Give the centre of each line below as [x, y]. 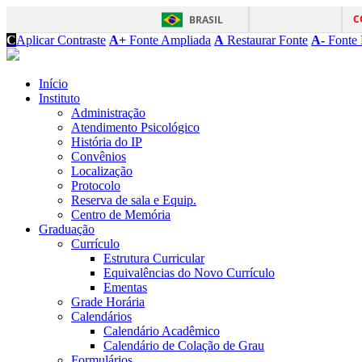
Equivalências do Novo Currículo [189, 273]
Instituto [59, 98]
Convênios [99, 156]
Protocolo [96, 185]
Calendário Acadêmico [162, 331]
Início [53, 84]
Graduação [67, 229]
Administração [108, 113]
